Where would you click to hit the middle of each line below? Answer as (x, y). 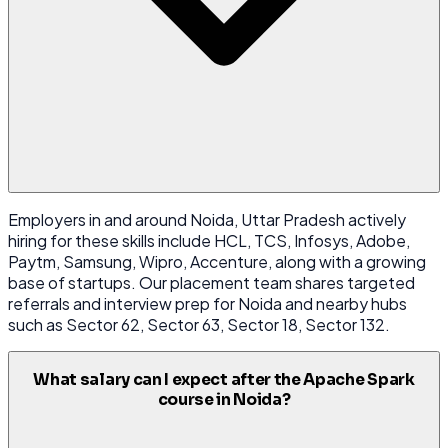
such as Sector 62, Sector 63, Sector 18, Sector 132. (199, 324)
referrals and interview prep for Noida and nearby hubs (207, 303)
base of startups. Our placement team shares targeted (211, 282)
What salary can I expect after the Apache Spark (224, 379)
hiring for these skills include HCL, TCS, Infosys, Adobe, (209, 240)
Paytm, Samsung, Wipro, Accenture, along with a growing (217, 261)
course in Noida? (224, 399)
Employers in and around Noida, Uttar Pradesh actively (207, 219)
